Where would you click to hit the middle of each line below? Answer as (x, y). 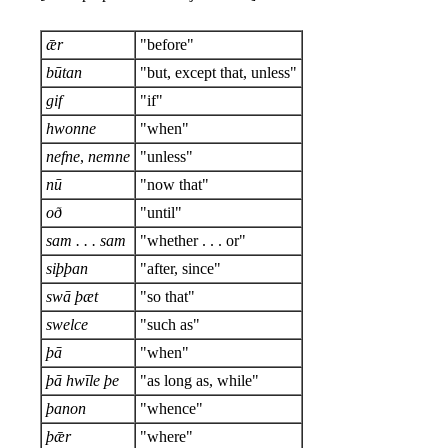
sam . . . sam (86, 240)
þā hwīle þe (82, 380)
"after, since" (180, 268)
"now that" (174, 184)
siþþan (67, 268)
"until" (161, 212)
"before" (167, 44)
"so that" (167, 296)
